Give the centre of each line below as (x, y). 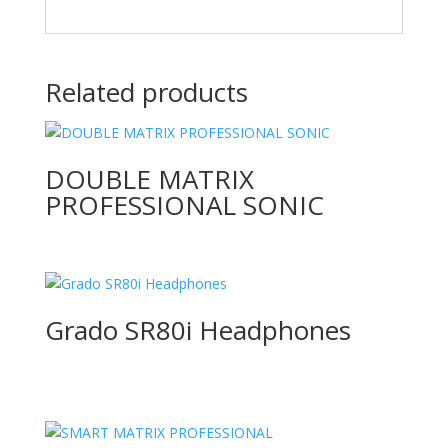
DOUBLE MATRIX (149, 179)
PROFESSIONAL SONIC (184, 205)
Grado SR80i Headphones (197, 330)
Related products (146, 92)
